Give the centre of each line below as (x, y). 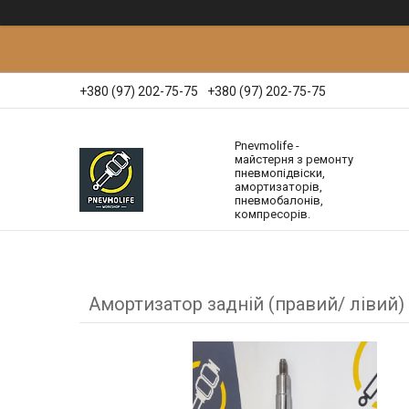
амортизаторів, (278, 186)
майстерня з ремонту (294, 159)
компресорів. (273, 214)
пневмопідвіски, (280, 173)
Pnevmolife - (267, 145)
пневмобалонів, (279, 200)
